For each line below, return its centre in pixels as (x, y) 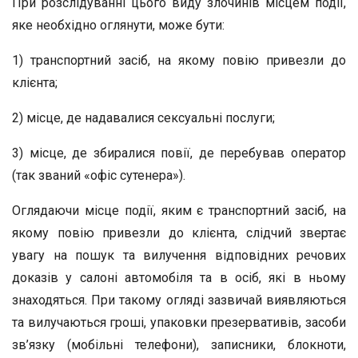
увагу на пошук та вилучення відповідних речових (179, 255)
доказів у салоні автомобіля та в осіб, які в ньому (179, 278)
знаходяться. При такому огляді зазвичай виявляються (179, 300)
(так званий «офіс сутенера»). (99, 175)
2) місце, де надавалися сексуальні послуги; (143, 118)
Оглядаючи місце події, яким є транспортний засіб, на (179, 211)
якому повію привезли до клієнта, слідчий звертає (179, 233)
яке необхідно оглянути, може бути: (118, 25)
